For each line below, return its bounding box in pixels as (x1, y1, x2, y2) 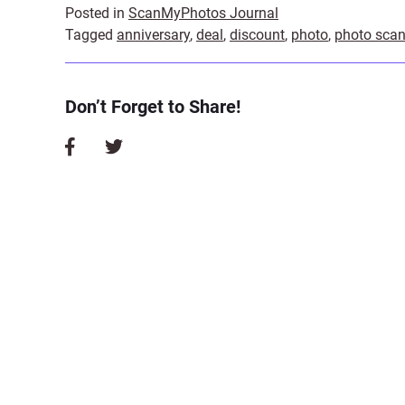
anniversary (117, 26, 190, 43)
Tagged (65, 26, 117, 43)
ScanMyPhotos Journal (128, 5, 278, 22)
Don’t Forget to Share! (65, 96, 240, 118)
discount (230, 26, 285, 43)
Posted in (65, 5, 128, 22)
